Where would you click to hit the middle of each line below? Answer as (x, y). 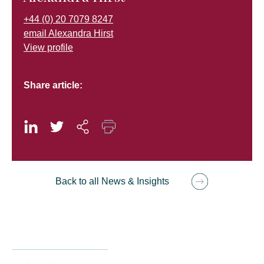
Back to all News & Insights (112, 181)
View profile (48, 48)
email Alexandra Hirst (68, 34)
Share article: (53, 85)
